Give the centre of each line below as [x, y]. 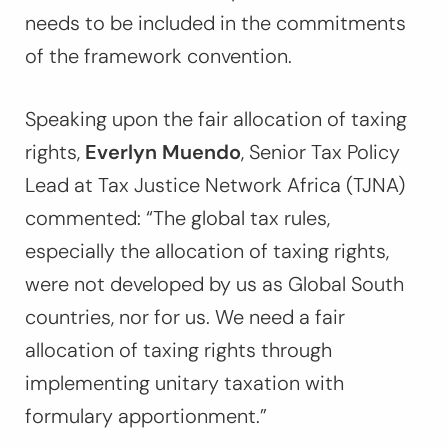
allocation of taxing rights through [178, 350]
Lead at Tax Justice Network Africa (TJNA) [215, 185]
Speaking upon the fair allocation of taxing [216, 119]
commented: [85, 218]
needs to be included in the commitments [215, 23]
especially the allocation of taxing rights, [207, 251]
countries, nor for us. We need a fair [185, 317]
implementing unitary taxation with [184, 383]
